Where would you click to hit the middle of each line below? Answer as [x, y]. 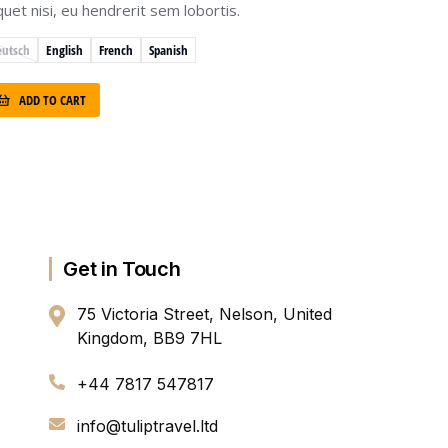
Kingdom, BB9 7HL [150, 338]
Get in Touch [122, 269]
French [116, 49]
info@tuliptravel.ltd [148, 426]
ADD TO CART [52, 99]
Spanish [168, 49]
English [64, 49]
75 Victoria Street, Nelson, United [205, 314]
